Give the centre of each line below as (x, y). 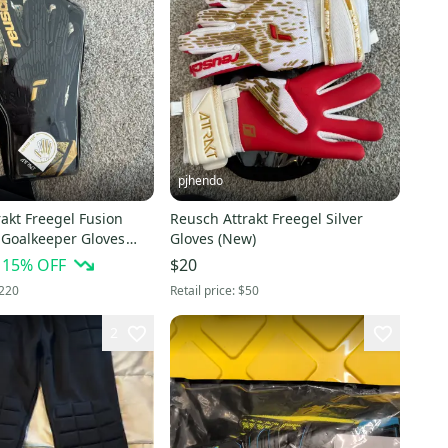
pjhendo (200, 181)
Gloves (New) (212, 239)
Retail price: (203, 291)
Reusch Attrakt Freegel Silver (266, 219)
